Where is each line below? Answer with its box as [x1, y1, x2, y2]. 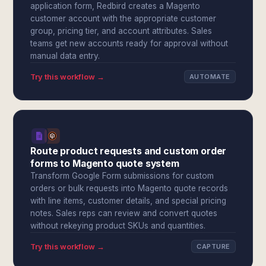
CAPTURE [197, 242, 230, 251]
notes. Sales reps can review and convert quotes [30, 208, 218, 218]
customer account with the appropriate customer [30, 14, 217, 23]
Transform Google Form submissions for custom [30, 171, 214, 180]
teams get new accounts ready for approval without [30, 39, 229, 48]
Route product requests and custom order [30, 145, 227, 157]
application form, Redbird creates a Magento [30, 1, 201, 11]
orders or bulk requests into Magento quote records [30, 183, 229, 193]
